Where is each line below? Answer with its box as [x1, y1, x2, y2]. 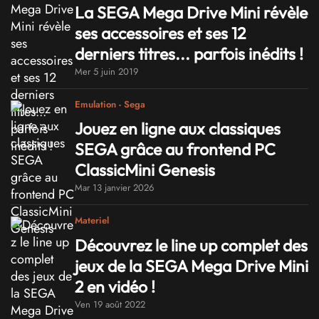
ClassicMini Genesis [75, 159, 215, 181]
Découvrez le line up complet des [75, 234, 308, 256]
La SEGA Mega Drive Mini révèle [75, 1, 308, 23]
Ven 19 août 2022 [75, 297, 145, 311]
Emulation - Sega [75, 97, 145, 111]
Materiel [75, 214, 109, 228]
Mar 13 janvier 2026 [75, 181, 154, 195]
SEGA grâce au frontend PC [75, 139, 276, 160]
